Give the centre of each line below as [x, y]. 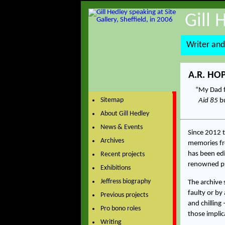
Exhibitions [115, 168]
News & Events [121, 128]
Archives [112, 141]
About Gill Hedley [125, 114]
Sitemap [112, 100]
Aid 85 [208, 101]
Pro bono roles [120, 209]
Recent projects [122, 155]
